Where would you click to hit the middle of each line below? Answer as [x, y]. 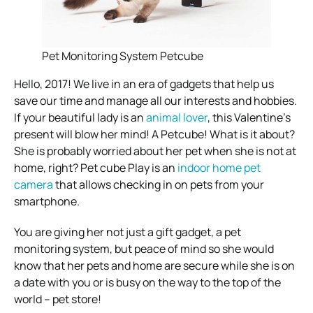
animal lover [177, 117]
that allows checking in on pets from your [159, 184]
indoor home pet [219, 167]
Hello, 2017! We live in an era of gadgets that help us [144, 83]
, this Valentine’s [249, 117]
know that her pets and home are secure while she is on [154, 265]
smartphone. [47, 201]
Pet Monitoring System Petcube [123, 56]
